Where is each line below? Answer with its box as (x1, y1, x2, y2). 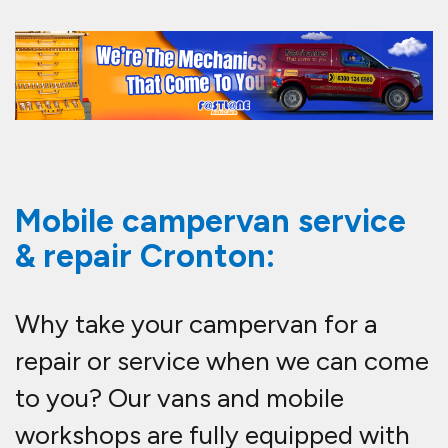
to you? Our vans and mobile (15, 382, 344, 415)
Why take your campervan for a (15, 308, 377, 341)
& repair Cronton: (15, 237, 275, 276)
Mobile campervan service (15, 202, 406, 241)
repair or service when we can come (15, 345, 429, 378)
